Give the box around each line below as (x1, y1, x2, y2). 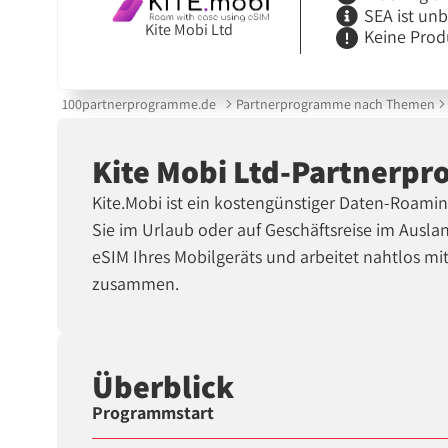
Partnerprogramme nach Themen (235, 94, 435, 113)
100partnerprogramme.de (62, 94, 217, 113)
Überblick (92, 364, 235, 407)
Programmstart (92, 401, 215, 425)
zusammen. (92, 272, 180, 296)
